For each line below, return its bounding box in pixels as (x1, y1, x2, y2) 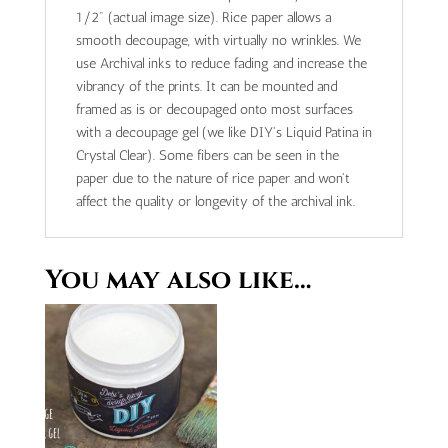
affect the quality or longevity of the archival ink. (75, 192, 355, 210)
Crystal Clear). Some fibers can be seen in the (75, 146, 339, 164)
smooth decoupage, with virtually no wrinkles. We (75, 31, 361, 49)
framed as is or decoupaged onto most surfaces (75, 100, 353, 118)
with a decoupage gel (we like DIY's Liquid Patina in (75, 123, 372, 141)
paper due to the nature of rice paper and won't (75, 169, 350, 187)
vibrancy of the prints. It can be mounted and (75, 77, 337, 95)
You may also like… (44, 262, 312, 298)
